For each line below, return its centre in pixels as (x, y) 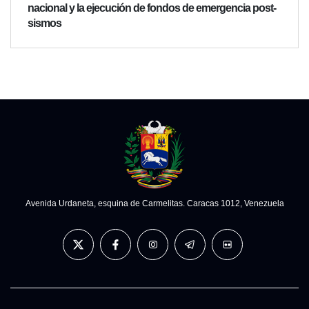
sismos (44, 23)
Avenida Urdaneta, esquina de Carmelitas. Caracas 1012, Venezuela (154, 204)
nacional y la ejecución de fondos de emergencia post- (152, 8)
